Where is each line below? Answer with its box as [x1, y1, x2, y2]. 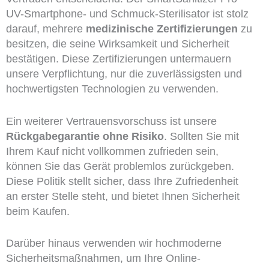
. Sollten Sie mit [163, 130, 239, 142]
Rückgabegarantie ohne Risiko [5, 130, 164, 142]
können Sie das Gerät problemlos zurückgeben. [5, 160, 234, 172]
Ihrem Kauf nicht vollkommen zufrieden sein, [5, 145, 219, 157]
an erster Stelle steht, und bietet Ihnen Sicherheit [5, 190, 240, 202]
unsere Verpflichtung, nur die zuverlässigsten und [5, 67, 242, 80]
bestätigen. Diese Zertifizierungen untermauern [5, 52, 231, 65]
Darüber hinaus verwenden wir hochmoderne [5, 237, 222, 250]
